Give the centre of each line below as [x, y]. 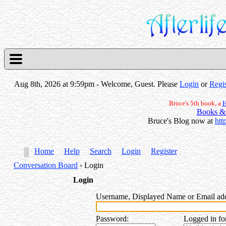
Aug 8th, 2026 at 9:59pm [54, 84]
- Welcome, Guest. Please [137, 84]
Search [101, 151]
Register [164, 151]
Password [111, 219]
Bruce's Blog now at [177, 121]
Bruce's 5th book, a [195, 103]
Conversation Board [46, 165]
